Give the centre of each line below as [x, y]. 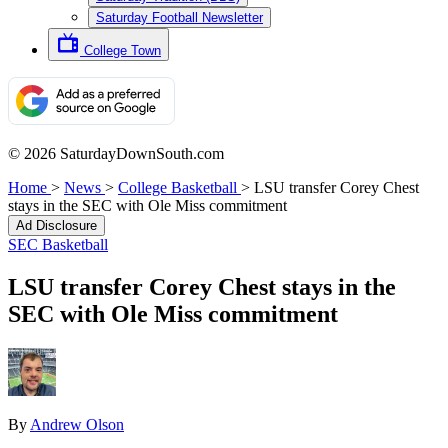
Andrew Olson [77, 424]
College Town [122, 50]
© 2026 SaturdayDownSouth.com [116, 153]
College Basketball [177, 187]
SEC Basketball [58, 244]
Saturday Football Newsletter [179, 17]
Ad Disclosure [56, 225]
